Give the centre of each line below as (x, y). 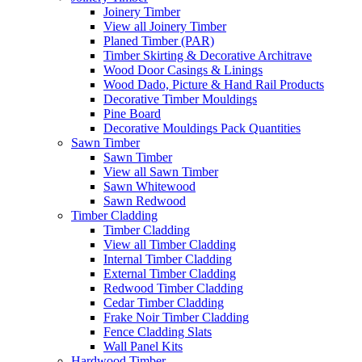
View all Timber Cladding (170, 245)
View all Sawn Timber (161, 172)
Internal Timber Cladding (168, 259)
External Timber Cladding (170, 274)
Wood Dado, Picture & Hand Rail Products (214, 85)
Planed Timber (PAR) (159, 41)
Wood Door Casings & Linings (183, 70)
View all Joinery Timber (165, 27)
